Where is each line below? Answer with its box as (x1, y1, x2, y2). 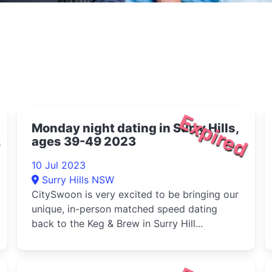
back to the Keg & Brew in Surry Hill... (32, 217, 203, 229)
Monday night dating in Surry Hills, (32, 121, 239, 135)
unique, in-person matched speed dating (32, 203, 217, 215)
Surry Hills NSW (42, 174, 114, 186)
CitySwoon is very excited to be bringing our (32, 188, 239, 200)
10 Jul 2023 (32, 159, 86, 171)
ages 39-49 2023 (32, 134, 136, 149)
